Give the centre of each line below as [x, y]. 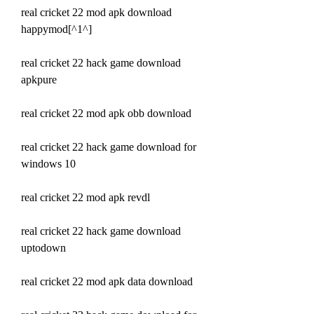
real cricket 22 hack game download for [109, 146]
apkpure [39, 79]
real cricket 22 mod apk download [96, 12]
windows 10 [48, 163]
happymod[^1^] [56, 29]
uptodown [43, 247]
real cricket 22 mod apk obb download [106, 113]
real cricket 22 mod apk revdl [86, 197]
